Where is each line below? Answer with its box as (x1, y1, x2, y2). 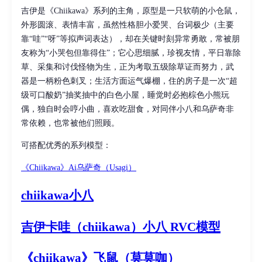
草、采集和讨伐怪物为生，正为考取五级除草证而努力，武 (21, 63, 234, 71)
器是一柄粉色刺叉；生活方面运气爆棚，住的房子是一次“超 (21, 77, 237, 85)
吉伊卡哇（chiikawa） (21, 219, 143, 234)
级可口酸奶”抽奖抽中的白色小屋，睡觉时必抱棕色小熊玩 (21, 91, 229, 99)
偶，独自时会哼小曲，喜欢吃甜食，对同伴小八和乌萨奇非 (21, 105, 234, 113)
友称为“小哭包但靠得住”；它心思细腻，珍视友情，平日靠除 (21, 49, 241, 57)
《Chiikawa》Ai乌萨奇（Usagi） (21, 163, 136, 172)
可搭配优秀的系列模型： (21, 141, 111, 150)
